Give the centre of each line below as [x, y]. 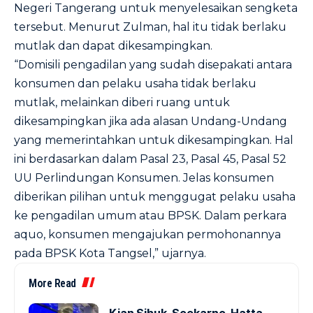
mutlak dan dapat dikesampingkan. [113, 46]
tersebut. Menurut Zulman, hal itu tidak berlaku [150, 27]
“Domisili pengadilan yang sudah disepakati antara [153, 65]
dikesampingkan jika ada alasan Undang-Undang [151, 121]
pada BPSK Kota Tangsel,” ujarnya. [110, 253]
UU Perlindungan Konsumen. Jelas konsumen [144, 178]
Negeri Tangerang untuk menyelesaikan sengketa [156, 8]
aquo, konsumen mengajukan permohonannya [147, 234]
